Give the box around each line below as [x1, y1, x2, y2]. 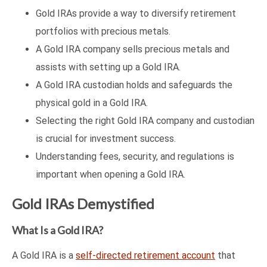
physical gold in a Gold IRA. [36, 97, 148, 109]
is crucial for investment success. [36, 133, 176, 145]
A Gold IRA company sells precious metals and [36, 44, 229, 55]
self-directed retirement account [76, 250, 215, 262]
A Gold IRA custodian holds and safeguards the [36, 79, 232, 91]
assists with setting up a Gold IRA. [36, 61, 181, 73]
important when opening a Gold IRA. [36, 169, 185, 181]
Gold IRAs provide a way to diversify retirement [36, 8, 236, 20]
